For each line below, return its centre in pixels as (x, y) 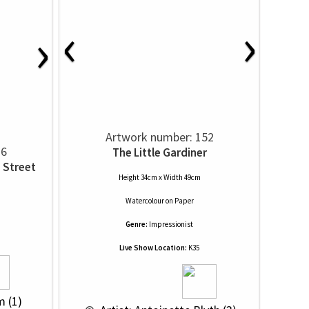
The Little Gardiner (159, 152)
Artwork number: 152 (159, 137)
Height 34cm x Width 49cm (159, 177)
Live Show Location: (153, 248)
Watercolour (144, 201)
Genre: (137, 224)
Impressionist (171, 224)
